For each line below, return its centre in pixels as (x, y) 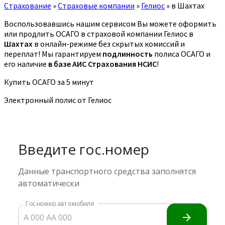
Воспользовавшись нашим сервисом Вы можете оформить (110, 23)
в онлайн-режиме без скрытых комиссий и (109, 43)
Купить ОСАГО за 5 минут (49, 82)
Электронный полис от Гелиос (58, 100)
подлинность (128, 53)
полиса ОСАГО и (182, 53)
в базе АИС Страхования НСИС (102, 64)
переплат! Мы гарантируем (53, 53)
